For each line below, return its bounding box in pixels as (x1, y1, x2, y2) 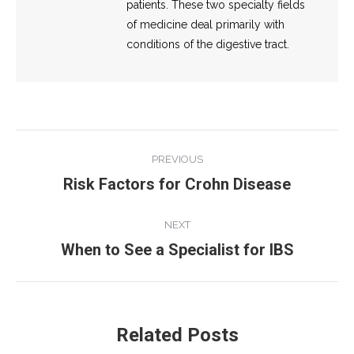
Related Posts (115, 323, 239, 346)
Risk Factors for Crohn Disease (63, 174, 291, 194)
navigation (16, 165, 144, 198)
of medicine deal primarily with (126, 17, 284, 31)
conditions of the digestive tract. (126, 37, 289, 51)
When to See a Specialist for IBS (60, 239, 294, 259)
